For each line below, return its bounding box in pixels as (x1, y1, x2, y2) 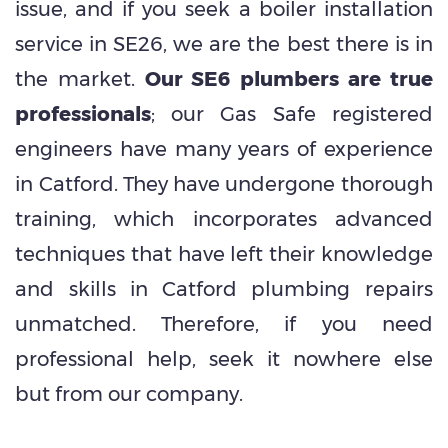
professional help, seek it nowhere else (15, 346, 433, 371)
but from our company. (15, 381, 244, 406)
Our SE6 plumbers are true (144, 66, 433, 91)
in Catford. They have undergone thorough (15, 171, 433, 196)
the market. (15, 66, 145, 91)
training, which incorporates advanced (15, 206, 433, 231)
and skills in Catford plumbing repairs (15, 276, 433, 301)
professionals (15, 101, 152, 126)
